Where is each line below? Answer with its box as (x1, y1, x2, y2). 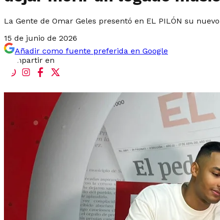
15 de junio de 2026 (4, 33, 77, 43)
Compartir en (4, 55, 55, 65)
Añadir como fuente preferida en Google (15, 46, 168, 55)
